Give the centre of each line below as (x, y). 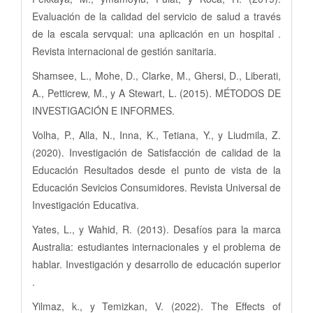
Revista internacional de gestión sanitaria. (124, 51)
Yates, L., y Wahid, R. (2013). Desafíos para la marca (156, 229)
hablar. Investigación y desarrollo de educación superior (156, 264)
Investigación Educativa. (86, 204)
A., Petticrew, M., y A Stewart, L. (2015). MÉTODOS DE (156, 93)
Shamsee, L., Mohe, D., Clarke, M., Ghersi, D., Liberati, (156, 75)
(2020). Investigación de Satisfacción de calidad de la (156, 152)
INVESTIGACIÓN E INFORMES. (103, 110)
